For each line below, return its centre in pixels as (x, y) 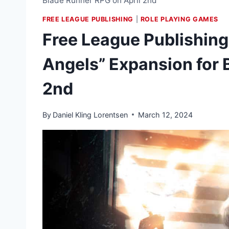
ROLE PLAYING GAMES (179, 19)
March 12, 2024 (166, 114)
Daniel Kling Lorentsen (90, 114)
